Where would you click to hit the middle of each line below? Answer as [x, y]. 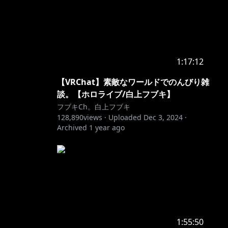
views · [95, 117]
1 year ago [107, 127]
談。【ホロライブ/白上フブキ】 [116, 94]
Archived [72, 127]
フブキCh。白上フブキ [94, 107]
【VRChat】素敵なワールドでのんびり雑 [133, 82]
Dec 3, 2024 [163, 117]
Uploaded [125, 117]
